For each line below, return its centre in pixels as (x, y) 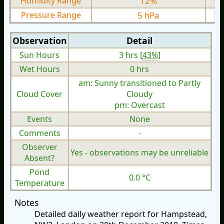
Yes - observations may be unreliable (140, 153)
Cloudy (140, 94)
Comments (39, 133)
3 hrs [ (130, 55)
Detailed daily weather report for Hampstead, (120, 214)
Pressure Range (51, 15)
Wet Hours (39, 69)
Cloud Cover (40, 94)
